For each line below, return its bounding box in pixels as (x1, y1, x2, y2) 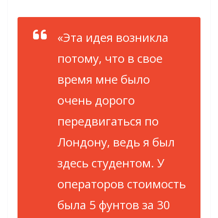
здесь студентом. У (57, 154, 164, 171)
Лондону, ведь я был (57, 133, 175, 150)
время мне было (57, 71, 150, 87)
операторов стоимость (57, 175, 186, 192)
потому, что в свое (57, 50, 163, 66)
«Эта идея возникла (57, 29, 168, 45)
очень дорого (57, 91, 135, 108)
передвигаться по (57, 112, 159, 129)
